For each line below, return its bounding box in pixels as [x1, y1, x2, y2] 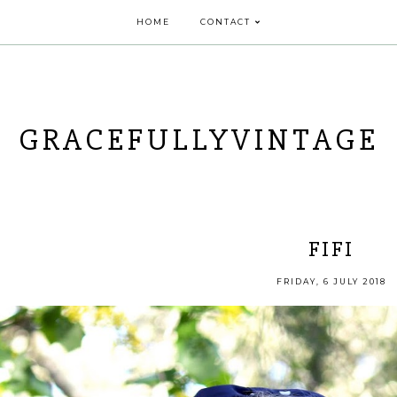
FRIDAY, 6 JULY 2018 [276, 276, 386, 286]
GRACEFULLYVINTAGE [18, 121, 379, 160]
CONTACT [199, 17, 251, 27]
